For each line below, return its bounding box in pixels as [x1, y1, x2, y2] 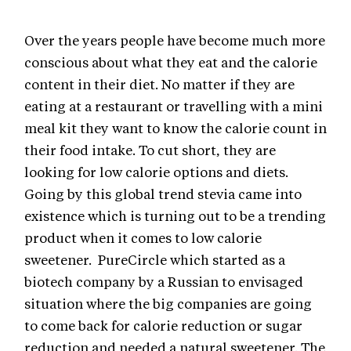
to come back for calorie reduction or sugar [24, 316, 302, 334]
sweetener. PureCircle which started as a [24, 250, 285, 268]
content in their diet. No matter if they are [24, 74, 295, 92]
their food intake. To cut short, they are [24, 140, 276, 158]
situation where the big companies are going [24, 294, 312, 312]
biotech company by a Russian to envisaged [24, 272, 303, 290]
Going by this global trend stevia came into [24, 184, 302, 202]
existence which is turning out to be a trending [24, 206, 326, 224]
